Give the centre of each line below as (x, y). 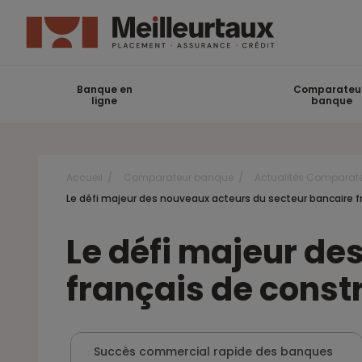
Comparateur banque (179, 177)
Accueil (84, 177)
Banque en (104, 89)
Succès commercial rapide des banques (213, 351)
